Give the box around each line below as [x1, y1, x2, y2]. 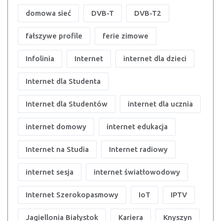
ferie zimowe [103, 32, 148, 40]
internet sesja [26, 168, 74, 177]
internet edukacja [107, 122, 168, 131]
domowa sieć [26, 9, 71, 18]
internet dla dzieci [123, 54, 186, 63]
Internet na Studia [26, 145, 89, 154]
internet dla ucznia [128, 100, 193, 109]
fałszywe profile [26, 32, 82, 40]
